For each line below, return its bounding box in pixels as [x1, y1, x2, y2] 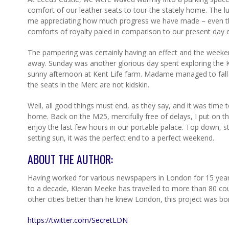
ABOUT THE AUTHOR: [28, 151, 113, 167]
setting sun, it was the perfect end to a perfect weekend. [28, 133, 214, 143]
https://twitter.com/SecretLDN [28, 215, 128, 225]
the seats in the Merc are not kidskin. [28, 80, 149, 89]
